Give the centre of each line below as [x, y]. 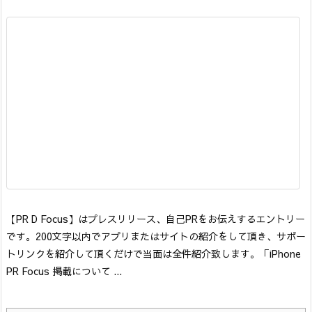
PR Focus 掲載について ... [64, 271]
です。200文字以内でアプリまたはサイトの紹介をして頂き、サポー [156, 236]
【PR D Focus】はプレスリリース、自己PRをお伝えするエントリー [156, 218]
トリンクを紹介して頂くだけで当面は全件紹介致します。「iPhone [154, 253]
